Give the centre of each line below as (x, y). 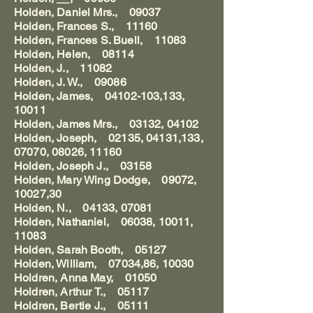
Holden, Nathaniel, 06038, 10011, (104, 222)
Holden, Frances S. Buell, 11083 (100, 40)
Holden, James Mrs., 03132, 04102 (107, 124)
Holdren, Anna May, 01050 (86, 278)
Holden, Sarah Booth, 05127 (90, 250)
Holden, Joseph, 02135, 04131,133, (109, 138)
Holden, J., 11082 (63, 68)
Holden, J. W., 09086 (70, 82)
